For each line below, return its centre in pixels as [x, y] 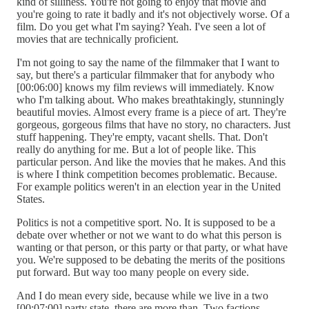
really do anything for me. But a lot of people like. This [136, 149]
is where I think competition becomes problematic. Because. [147, 174]
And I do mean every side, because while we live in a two [142, 295]
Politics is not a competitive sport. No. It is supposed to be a [146, 222]
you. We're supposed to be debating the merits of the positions [151, 259]
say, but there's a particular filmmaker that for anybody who [146, 74]
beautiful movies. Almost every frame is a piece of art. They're [151, 112]
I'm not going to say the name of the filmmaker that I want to [148, 62]
